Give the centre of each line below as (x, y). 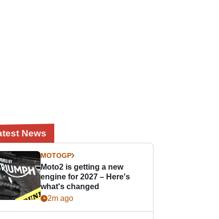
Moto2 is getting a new (82, 167)
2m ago (61, 198)
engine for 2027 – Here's (86, 177)
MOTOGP (56, 155)
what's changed (70, 186)
